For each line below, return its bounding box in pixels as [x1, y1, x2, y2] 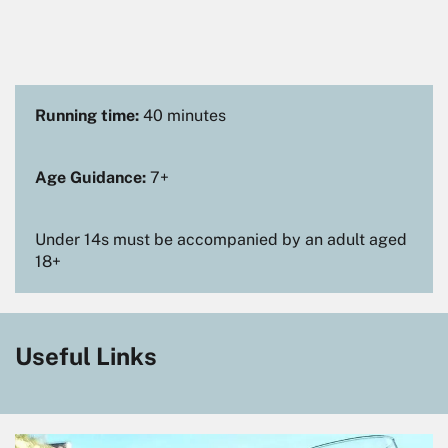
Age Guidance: [35, 168, 146, 188]
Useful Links [15, 342, 162, 371]
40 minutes [143, 106, 226, 126]
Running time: [35, 106, 143, 126]
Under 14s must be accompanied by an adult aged [35, 230, 407, 250]
